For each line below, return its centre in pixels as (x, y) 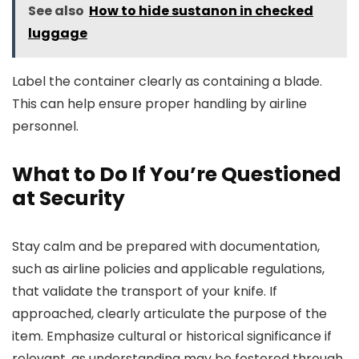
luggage (58, 33)
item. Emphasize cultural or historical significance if (172, 336)
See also (56, 11)
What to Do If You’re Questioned (177, 174)
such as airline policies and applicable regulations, (168, 269)
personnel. (45, 126)
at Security (69, 198)
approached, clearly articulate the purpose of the (169, 314)
